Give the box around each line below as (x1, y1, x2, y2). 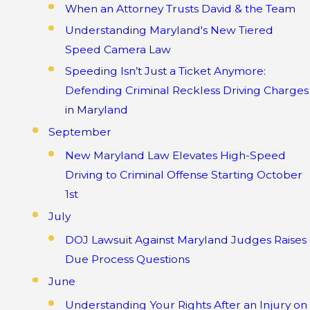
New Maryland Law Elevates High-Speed (64, 148, 286, 162)
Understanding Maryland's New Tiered (64, 23, 273, 37)
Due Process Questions (64, 252, 190, 266)
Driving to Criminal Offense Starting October (64, 167, 302, 181)
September (48, 125, 112, 139)
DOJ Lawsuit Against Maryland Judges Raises (64, 232, 307, 246)
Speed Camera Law (64, 42, 171, 56)
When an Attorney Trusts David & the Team (64, 1, 295, 15)
